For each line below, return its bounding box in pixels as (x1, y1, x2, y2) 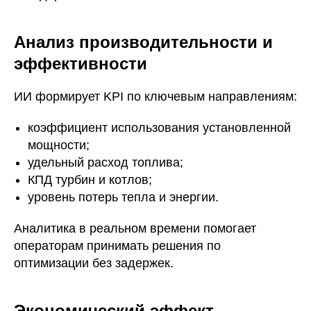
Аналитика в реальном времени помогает (14, 221, 256, 235)
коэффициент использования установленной (28, 121, 291, 135)
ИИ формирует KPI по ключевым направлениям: (14, 90, 297, 103)
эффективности (14, 54, 147, 73)
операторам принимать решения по (14, 239, 221, 253)
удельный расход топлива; (28, 155, 183, 169)
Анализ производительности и (14, 33, 273, 51)
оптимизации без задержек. (14, 256, 174, 270)
